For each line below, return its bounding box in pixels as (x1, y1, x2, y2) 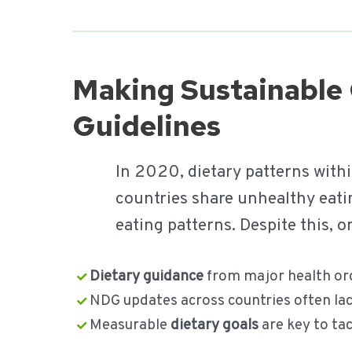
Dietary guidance (89, 267, 203, 287)
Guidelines (72, 106, 227, 145)
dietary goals (170, 316, 258, 335)
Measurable (89, 316, 170, 335)
